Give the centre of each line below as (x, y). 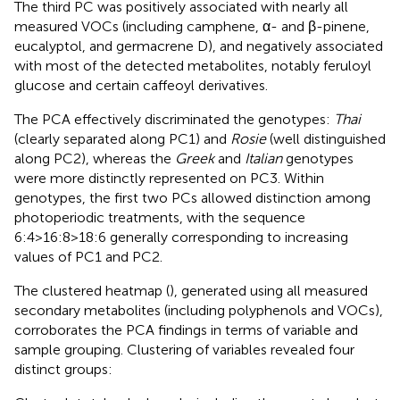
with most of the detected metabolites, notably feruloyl (193, 66)
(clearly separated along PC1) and (122, 139)
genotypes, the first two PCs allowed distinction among (192, 198)
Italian (263, 159)
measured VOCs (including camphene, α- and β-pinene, (192, 27)
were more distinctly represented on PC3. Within (169, 179)
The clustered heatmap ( (92, 291)
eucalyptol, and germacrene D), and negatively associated (199, 46)
